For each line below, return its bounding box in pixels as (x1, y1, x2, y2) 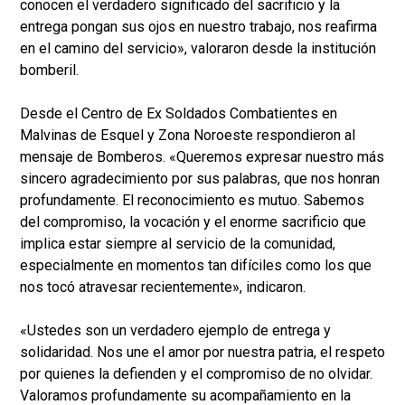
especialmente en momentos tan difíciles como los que (20, 257, 372, 275)
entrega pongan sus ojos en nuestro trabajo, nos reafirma (20, 18, 377, 36)
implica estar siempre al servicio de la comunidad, (20, 235, 335, 253)
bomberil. (20, 61, 79, 80)
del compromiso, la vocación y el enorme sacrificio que (20, 213, 366, 231)
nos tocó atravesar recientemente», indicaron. (20, 278, 309, 297)
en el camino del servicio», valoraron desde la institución (20, 40, 376, 58)
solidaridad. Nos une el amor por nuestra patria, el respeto (20, 344, 385, 362)
